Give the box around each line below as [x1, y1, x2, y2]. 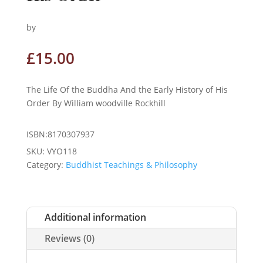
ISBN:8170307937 [26, 128, 95, 140]
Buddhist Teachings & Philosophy [65, 159, 197, 170]
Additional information [44, 210, 146, 224]
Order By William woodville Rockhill [26, 97, 166, 109]
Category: [26, 159, 66, 170]
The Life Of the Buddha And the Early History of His [26, 83, 228, 95]
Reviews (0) [44, 231, 95, 245]
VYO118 [46, 145, 77, 157]
